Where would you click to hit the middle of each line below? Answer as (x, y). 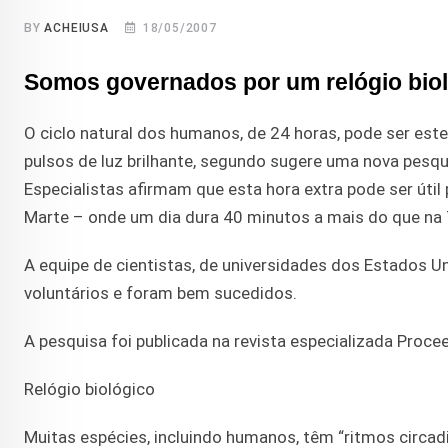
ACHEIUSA (76, 28)
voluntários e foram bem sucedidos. (160, 293)
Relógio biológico (89, 389)
